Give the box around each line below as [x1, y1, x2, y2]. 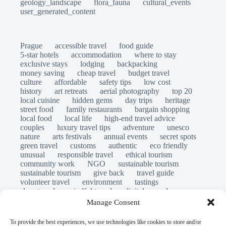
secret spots [160, 132, 196, 141]
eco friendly [150, 141, 188, 150]
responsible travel [58, 150, 113, 159]
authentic [108, 141, 137, 150]
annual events [104, 132, 147, 141]
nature [20, 132, 40, 141]
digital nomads [125, 187, 171, 196]
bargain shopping [135, 105, 190, 114]
